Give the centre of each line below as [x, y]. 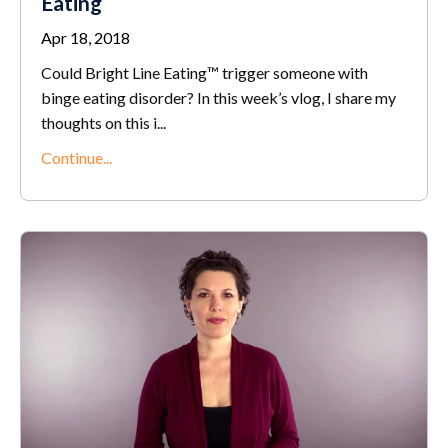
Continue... [76, 157]
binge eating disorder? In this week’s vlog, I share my [218, 97]
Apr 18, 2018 [85, 37]
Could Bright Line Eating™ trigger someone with [204, 72]
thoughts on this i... [103, 122]
